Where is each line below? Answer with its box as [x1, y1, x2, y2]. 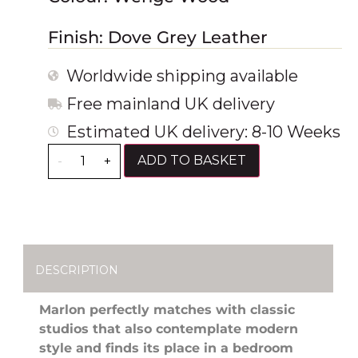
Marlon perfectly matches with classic [39, 301, 295, 317]
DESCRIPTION [35, 262, 118, 277]
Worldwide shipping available [66, 66, 298, 86]
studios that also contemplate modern [39, 320, 298, 336]
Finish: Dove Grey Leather [48, 27, 268, 48]
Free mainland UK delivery [66, 93, 275, 113]
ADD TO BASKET [137, 152, 246, 168]
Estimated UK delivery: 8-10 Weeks [66, 121, 340, 141]
